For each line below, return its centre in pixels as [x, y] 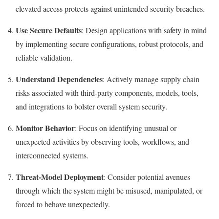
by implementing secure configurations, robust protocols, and [109, 44]
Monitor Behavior [45, 128]
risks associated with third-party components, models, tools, [107, 93]
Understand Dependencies [59, 79]
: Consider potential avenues [147, 177]
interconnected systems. [52, 155]
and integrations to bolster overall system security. [91, 106]
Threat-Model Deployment [60, 177]
